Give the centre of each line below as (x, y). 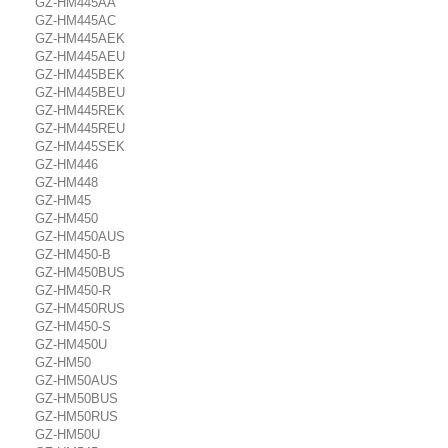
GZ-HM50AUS (76, 380)
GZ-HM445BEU (80, 92)
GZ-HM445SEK (80, 146)
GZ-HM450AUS (80, 236)
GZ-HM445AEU (80, 56)
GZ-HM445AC (75, 20)
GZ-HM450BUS (80, 272)
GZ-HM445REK (80, 110)
